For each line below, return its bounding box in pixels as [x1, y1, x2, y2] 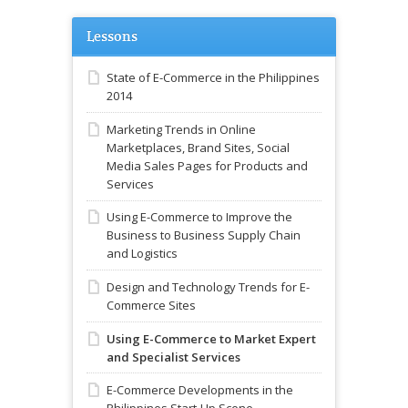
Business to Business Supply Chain [107, 227, 301, 244]
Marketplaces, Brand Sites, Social [107, 138, 290, 156]
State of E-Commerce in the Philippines [107, 69, 320, 87]
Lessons [87, 27, 138, 46]
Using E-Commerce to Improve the [107, 209, 292, 226]
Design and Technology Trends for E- [107, 279, 310, 296]
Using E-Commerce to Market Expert [107, 330, 316, 347]
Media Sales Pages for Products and [107, 157, 308, 174]
